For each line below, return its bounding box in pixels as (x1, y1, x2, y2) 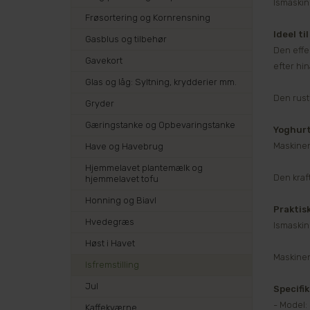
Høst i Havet (85, 238, 135, 248)
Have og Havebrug (85, 141, 163, 152)
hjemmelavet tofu (85, 174, 158, 184)
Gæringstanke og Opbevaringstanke (85, 120, 235, 130)
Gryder (85, 98, 114, 109)
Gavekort (85, 55, 122, 66)
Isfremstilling (85, 259, 139, 270)
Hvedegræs (85, 217, 134, 227)
